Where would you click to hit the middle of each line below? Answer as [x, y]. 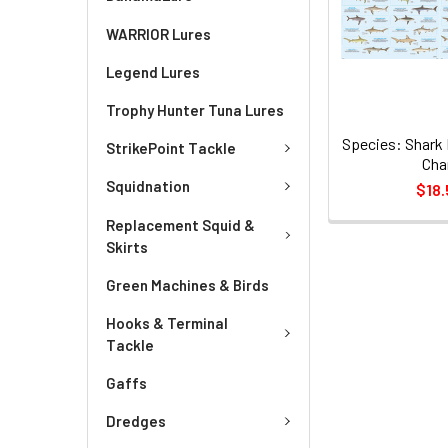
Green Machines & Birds [187, 284]
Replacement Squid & [180, 224]
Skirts [127, 246]
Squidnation [148, 186]
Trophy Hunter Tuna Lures [195, 109]
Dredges [136, 420]
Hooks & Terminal [167, 322]
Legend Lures [153, 71]
